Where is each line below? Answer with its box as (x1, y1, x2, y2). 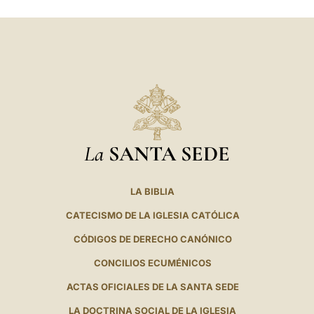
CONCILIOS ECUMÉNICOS (93, 257, 212, 269)
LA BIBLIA (130, 186, 175, 198)
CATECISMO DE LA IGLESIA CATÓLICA (65, 210, 240, 221)
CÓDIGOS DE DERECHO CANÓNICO (73, 233, 232, 245)
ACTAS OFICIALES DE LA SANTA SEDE (66, 281, 239, 293)
